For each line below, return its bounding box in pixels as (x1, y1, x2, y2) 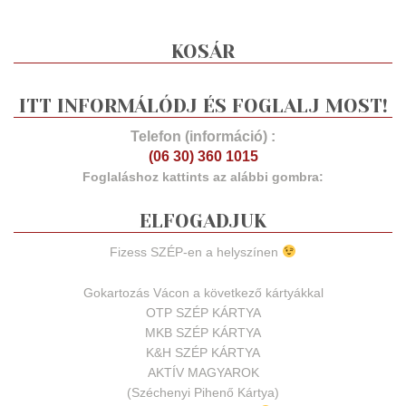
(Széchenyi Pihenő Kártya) (127, 385, 279, 400)
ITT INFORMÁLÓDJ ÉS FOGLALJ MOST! (18, 95, 388, 117)
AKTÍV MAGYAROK (147, 365, 259, 380)
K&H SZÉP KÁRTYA (146, 345, 260, 360)
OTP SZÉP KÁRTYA (145, 305, 261, 320)
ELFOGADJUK (140, 210, 266, 232)
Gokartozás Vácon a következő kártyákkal (82, 285, 324, 300)
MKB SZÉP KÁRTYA (145, 325, 261, 340)
